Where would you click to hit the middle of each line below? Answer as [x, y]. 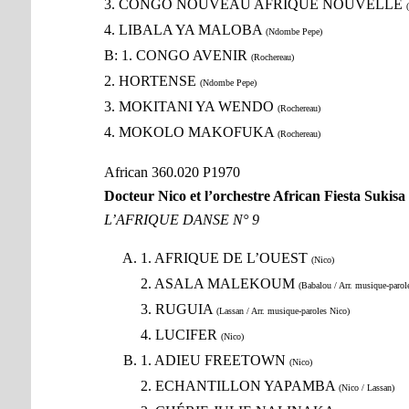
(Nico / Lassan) [366, 388]
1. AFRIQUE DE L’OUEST [225, 258]
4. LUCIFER [180, 335]
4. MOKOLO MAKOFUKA [190, 132]
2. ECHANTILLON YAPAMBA [239, 386]
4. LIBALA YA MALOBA [184, 30]
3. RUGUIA [178, 309]
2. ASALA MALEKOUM [219, 284]
